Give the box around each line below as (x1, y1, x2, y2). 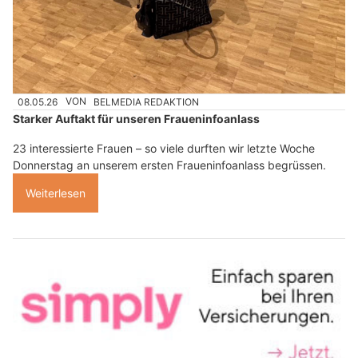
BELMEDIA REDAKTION (93, 95, 200, 108)
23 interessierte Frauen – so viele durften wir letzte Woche (13, 141, 315, 155)
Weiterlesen (26, 185, 86, 200)
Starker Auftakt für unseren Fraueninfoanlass (13, 111, 260, 125)
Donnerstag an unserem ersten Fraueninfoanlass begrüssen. (13, 157, 326, 172)
